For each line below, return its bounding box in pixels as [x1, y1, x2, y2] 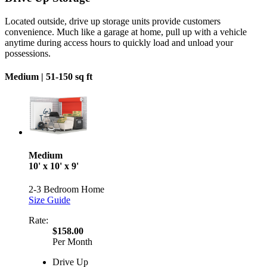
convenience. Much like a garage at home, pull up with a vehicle [5, 27, 247, 38]
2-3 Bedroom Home [29, 184, 104, 195]
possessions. [5, 48, 51, 59]
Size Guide [29, 195, 70, 206]
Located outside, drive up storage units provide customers [5, 16, 221, 27]
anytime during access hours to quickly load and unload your [5, 38, 233, 48]
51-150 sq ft [46, 72, 92, 82]
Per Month [52, 237, 92, 247]
